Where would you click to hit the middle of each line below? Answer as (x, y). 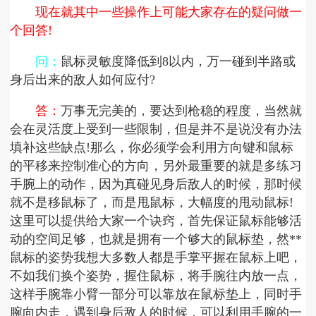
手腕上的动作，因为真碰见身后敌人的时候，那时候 (156, 184)
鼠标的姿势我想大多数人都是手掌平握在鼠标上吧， (156, 258)
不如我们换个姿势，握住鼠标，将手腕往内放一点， (156, 276)
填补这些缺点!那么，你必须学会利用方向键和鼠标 (152, 148)
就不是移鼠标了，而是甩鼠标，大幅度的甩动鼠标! (152, 203)
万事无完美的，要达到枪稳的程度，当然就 (182, 111)
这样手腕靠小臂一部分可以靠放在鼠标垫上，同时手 (156, 294)
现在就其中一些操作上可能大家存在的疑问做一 (169, 12)
